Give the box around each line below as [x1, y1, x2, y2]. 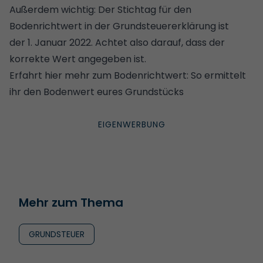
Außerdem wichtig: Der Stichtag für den [9, 2, 191, 16]
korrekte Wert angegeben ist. [9, 52, 146, 66]
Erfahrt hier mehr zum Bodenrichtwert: [9, 68, 191, 82]
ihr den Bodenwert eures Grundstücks [9, 85, 184, 99]
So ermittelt [191, 68, 246, 82]
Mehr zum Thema [19, 194, 123, 211]
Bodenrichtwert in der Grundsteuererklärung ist [9, 19, 231, 33]
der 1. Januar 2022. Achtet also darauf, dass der [9, 35, 225, 49]
